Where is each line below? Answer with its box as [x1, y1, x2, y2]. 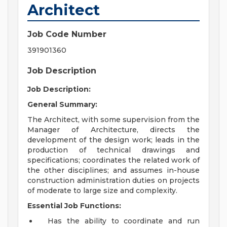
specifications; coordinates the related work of [27, 156, 200, 165]
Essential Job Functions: [27, 201, 121, 211]
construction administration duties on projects [27, 176, 200, 185]
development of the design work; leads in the [27, 135, 200, 145]
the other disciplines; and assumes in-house [27, 166, 200, 175]
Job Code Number [27, 29, 106, 40]
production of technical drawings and [27, 145, 200, 155]
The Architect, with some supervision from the [27, 115, 200, 125]
